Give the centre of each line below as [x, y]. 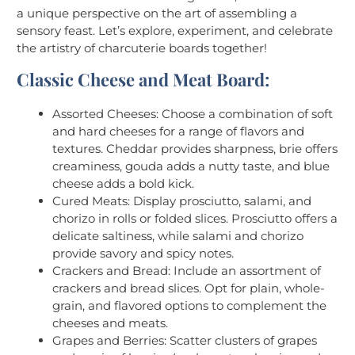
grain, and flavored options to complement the [189, 305]
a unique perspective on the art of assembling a [157, 13]
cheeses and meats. [110, 323]
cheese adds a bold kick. [123, 183]
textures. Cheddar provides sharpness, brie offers [195, 148]
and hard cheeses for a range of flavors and [178, 131]
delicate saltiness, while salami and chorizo [178, 235]
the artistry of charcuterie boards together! [142, 48]
